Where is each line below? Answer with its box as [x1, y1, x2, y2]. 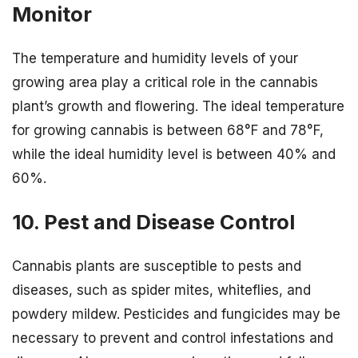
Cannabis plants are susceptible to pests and [12, 258, 301, 275]
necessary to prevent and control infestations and [12, 330, 333, 347]
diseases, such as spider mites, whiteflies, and [12, 282, 311, 299]
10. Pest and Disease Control [12, 209, 295, 234]
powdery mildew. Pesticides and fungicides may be [12, 306, 340, 323]
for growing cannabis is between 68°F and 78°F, [12, 121, 324, 138]
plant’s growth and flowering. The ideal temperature [12, 97, 344, 114]
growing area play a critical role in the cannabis [12, 74, 318, 90]
